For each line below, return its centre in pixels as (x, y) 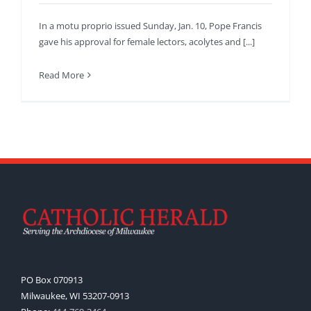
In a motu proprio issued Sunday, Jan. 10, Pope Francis (150, 25)
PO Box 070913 (52, 280)
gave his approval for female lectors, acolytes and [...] (147, 41)
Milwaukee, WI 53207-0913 (75, 296)
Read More (61, 75)
